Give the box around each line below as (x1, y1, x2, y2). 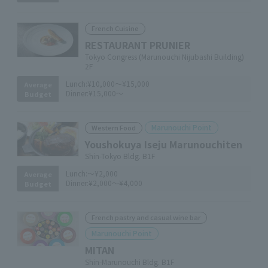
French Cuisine (92, 23, 139, 33)
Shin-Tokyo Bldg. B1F (85, 151, 155, 161)
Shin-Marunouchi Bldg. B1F (85, 257, 174, 267)
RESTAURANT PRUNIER (85, 38, 190, 52)
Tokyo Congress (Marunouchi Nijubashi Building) (85, 51, 244, 62)
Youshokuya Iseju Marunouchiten (85, 137, 242, 151)
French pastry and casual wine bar (92, 212, 200, 222)
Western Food (92, 123, 136, 132)
